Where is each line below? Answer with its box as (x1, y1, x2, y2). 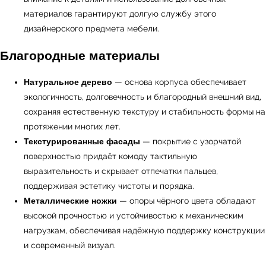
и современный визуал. (24, 240, 116, 250)
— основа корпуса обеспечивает (112, 77, 246, 87)
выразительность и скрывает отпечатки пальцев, (24, 166, 218, 176)
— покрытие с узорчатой (140, 137, 241, 146)
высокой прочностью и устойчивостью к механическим (24, 211, 243, 220)
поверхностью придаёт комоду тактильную (24, 151, 197, 161)
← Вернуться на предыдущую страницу (6, 6, 121, 13)
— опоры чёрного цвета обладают (117, 196, 256, 205)
